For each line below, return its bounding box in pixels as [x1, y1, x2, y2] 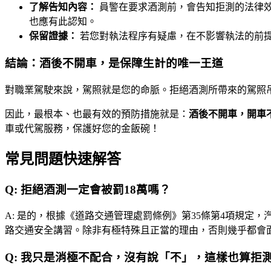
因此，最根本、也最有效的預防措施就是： [5, 108, 189, 119]
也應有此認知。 [29, 16, 97, 27]
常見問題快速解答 [5, 151, 121, 167]
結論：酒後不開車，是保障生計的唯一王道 [5, 57, 223, 70]
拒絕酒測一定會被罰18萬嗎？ [21, 183, 171, 196]
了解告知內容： [29, 2, 97, 13]
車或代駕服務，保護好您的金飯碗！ [5, 123, 160, 134]
